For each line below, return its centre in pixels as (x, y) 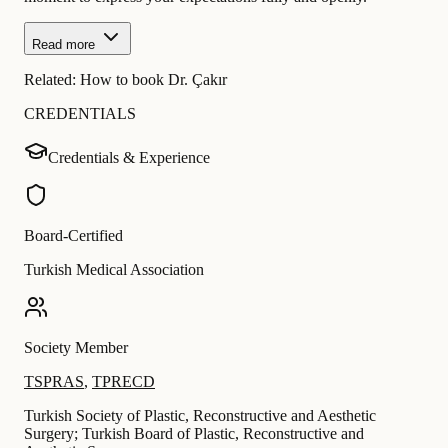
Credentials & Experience (129, 158)
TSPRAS (54, 382)
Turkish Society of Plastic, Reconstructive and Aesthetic (200, 416)
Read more (63, 45)
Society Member (76, 348)
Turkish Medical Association (114, 270)
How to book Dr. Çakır (153, 80)
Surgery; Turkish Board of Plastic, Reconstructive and (194, 434)
